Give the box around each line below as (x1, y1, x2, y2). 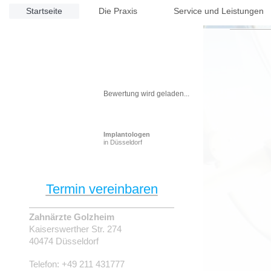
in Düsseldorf (103, 138, 142, 146)
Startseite (26, 5, 63, 16)
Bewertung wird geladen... (103, 89, 189, 98)
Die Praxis (99, 5, 138, 16)
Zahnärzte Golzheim (29, 211, 114, 222)
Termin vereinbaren (45, 181, 158, 197)
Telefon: (29, 259, 62, 270)
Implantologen (103, 130, 150, 138)
